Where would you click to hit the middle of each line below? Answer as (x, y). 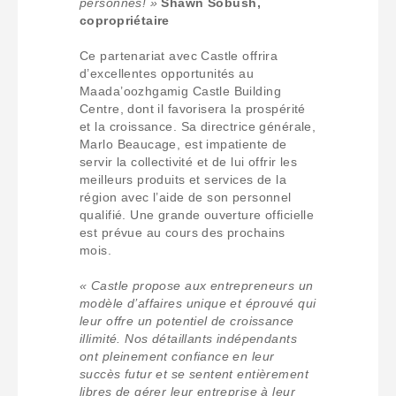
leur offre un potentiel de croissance (187, 321)
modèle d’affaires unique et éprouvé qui (198, 303)
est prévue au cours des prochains (183, 232)
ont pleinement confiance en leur (177, 356)
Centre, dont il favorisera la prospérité (193, 109)
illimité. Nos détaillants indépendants (188, 339)
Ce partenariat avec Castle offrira (179, 56)
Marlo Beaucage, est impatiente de (183, 144)
